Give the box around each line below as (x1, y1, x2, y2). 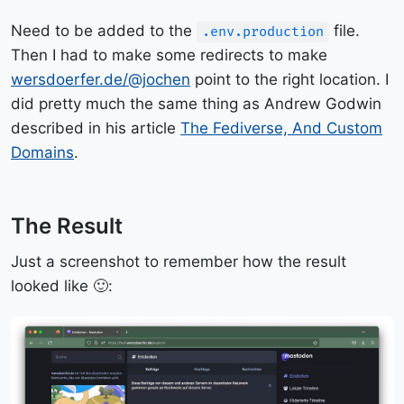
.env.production (202, 23, 324, 41)
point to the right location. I (190, 70, 389, 88)
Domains (11, 143, 74, 161)
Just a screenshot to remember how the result (11, 252, 346, 271)
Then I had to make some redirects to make (11, 46, 327, 64)
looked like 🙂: (11, 277, 113, 295)
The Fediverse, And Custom (180, 119, 382, 137)
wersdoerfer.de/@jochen (11, 70, 190, 88)
